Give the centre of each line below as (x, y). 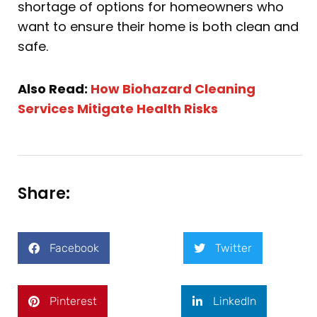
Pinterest (73, 301)
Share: (44, 194)
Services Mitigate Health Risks (118, 108)
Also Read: (54, 88)
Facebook (74, 248)
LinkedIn (235, 301)
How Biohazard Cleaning (173, 88)
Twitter (234, 248)
